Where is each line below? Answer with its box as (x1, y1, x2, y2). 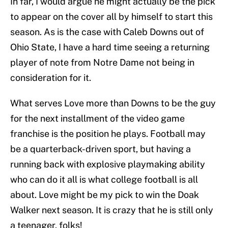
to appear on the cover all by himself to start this (10, 11, 213, 22)
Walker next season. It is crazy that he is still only (10, 205, 213, 216)
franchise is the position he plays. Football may (10, 128, 206, 139)
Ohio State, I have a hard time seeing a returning (10, 42, 210, 53)
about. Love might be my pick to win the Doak (10, 189, 199, 201)
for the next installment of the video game (10, 113, 185, 124)
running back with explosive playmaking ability (10, 159, 205, 170)
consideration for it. (10, 72, 91, 83)
